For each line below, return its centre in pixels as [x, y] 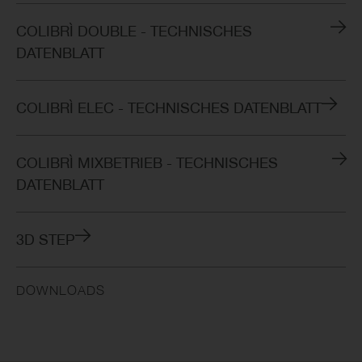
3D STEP [46, 239]
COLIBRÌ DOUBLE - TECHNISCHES [134, 31]
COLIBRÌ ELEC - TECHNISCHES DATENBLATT [169, 107]
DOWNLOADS [61, 290]
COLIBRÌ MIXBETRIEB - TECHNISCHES [147, 162]
